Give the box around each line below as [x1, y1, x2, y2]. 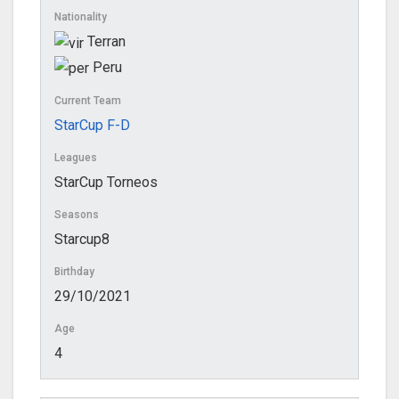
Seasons [54, 208, 99, 221]
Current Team [54, 94, 121, 107]
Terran [84, 33, 126, 51]
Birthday [54, 265, 94, 278]
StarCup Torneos [54, 173, 158, 191]
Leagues [54, 151, 97, 164]
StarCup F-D [54, 116, 130, 134]
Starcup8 [54, 230, 110, 248]
